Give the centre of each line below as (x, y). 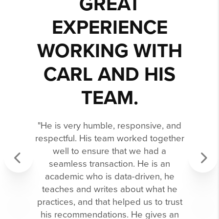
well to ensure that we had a (109, 151)
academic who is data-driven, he (109, 177)
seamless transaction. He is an (109, 164)
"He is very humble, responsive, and (109, 126)
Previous (30, 180)
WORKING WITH (109, 51)
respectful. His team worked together (109, 139)
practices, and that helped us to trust (109, 202)
